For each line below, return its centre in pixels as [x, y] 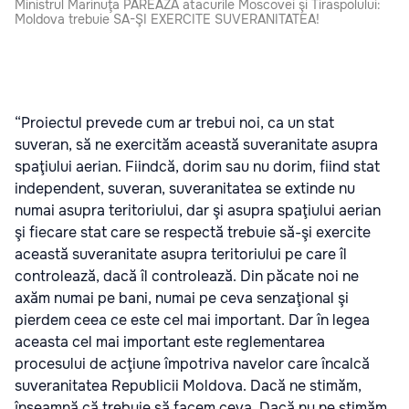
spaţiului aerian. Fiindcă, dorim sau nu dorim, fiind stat [197, 167]
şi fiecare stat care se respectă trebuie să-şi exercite [193, 232]
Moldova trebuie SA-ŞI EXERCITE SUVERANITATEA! [167, 19]
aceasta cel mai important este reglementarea [170, 342]
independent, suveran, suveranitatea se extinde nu [185, 189]
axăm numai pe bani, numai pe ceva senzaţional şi [182, 298]
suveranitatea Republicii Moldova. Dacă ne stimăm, [188, 386]
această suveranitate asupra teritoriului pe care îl [181, 254]
